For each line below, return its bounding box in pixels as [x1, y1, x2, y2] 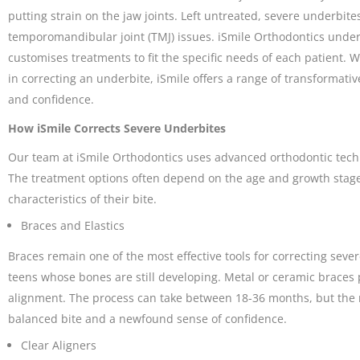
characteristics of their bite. [8, 191, 157, 207]
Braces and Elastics [21, 218, 125, 234]
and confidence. [8, 92, 94, 108]
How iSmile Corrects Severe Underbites [8, 121, 226, 137]
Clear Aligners [21, 337, 96, 354]
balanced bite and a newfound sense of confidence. [8, 311, 287, 327]
